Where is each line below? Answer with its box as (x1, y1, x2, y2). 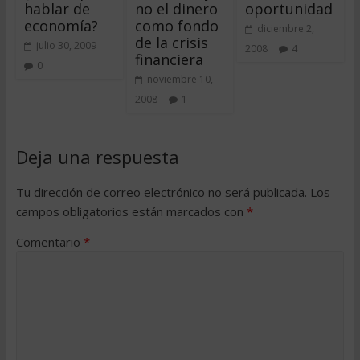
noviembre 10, (146, 72, 213, 86)
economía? (23, 16, 98, 35)
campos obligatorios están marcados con (15, 203, 247, 219)
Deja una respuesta (15, 145, 179, 169)
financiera (134, 50, 203, 69)
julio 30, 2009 (35, 39, 96, 52)
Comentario (15, 234, 84, 250)
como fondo (134, 16, 219, 35)
